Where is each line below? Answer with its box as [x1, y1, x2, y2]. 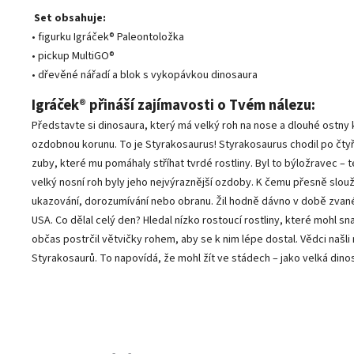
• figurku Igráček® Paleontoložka [32, 29, 184, 45]
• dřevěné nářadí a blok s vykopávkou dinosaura [32, 67, 258, 83]
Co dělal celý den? [55, 213, 143, 228]
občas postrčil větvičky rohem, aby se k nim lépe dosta [32, 232, 293, 247]
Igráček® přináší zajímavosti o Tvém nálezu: [32, 95, 315, 115]
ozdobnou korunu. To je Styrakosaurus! [32, 137, 219, 153]
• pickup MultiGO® [32, 48, 115, 64]
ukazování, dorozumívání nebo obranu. [32, 194, 216, 209]
